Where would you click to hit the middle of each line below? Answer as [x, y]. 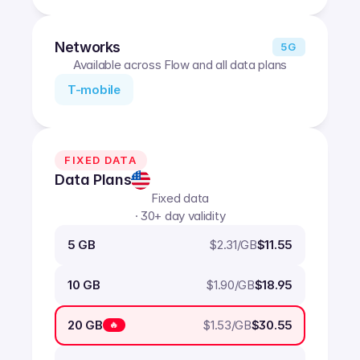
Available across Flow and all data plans [180, 64]
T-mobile [94, 89]
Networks [88, 47]
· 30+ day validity [180, 215]
